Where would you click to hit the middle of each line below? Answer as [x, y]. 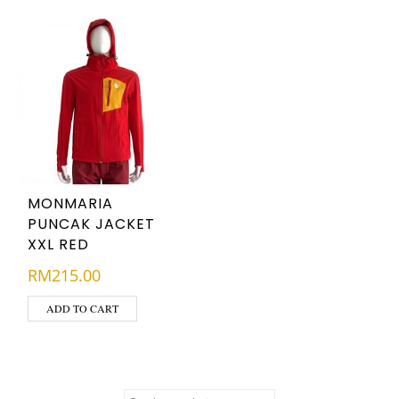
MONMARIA [70, 204]
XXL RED [58, 244]
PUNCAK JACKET [91, 224]
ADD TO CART [82, 308]
